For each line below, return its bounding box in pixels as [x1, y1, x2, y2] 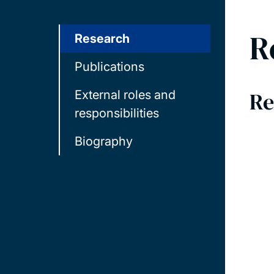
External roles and [75, 87, 176, 103]
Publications [75, 59, 144, 75]
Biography [75, 134, 133, 149]
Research [75, 31, 130, 46]
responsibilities [75, 106, 159, 121]
